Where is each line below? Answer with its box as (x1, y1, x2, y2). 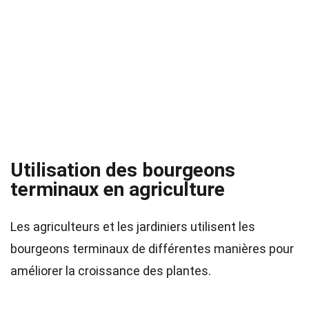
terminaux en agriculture (10, 178, 225, 201)
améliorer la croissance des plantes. (10, 263, 211, 278)
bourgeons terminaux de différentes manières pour (10, 241, 294, 256)
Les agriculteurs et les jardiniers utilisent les (10, 219, 255, 234)
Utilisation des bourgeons (10, 159, 235, 181)
